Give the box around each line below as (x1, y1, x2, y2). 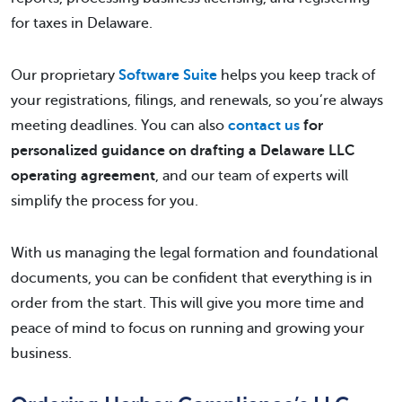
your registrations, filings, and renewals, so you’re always (11, 92, 383, 109)
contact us (228, 118, 300, 134)
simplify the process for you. (11, 193, 198, 209)
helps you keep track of (217, 67, 375, 83)
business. (11, 345, 72, 362)
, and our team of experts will (155, 168, 348, 184)
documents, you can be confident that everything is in (11, 270, 372, 286)
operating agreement (11, 168, 155, 184)
